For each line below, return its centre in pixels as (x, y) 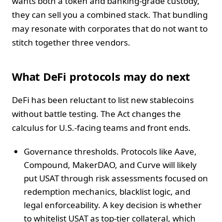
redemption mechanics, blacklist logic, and (107, 191)
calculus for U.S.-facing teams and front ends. (101, 127)
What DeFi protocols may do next (101, 76)
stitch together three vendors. (71, 42)
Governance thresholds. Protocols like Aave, (110, 151)
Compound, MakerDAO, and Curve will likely (110, 165)
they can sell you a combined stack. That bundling (110, 14)
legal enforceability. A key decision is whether (113, 205)
